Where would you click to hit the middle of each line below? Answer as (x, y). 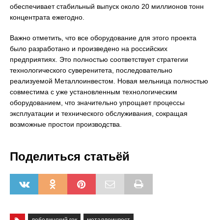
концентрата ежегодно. (47, 17)
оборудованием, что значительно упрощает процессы (97, 103)
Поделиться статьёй (70, 156)
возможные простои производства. (66, 124)
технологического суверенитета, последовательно (91, 70)
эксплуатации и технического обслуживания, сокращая (99, 113)
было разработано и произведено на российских (89, 49)
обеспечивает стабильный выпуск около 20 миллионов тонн (107, 6)
